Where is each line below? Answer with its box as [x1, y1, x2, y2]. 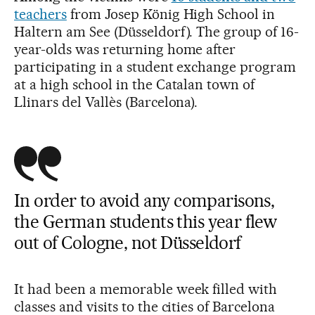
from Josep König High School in [66, 6, 276, 23]
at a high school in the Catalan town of [14, 76, 255, 94]
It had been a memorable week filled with [14, 281, 278, 298]
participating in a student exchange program [14, 58, 297, 76]
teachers [14, 6, 67, 23]
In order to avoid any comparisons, [14, 190, 275, 212]
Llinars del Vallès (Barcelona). [14, 94, 198, 111]
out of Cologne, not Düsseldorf [14, 232, 241, 254]
